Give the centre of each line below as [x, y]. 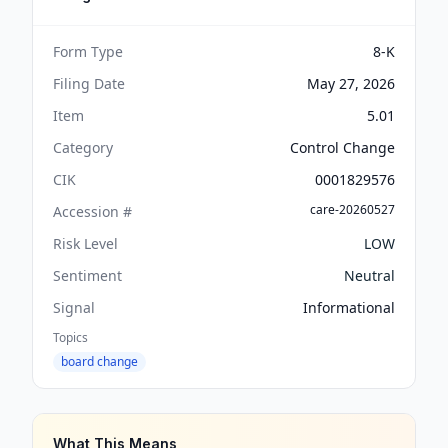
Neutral [369, 275]
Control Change [342, 147]
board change [99, 361]
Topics [70, 337]
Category [83, 147]
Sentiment [87, 275]
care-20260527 [352, 209]
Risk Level [85, 243]
